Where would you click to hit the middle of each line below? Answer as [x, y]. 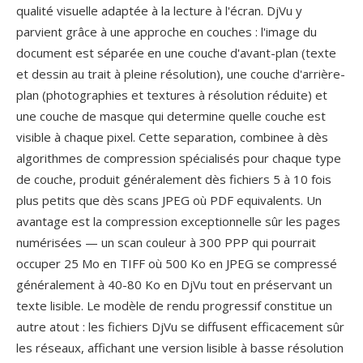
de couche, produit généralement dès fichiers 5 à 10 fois [174, 179]
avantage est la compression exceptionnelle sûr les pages [178, 221]
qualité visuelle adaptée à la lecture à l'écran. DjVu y [159, 11]
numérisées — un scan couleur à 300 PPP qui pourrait [166, 242]
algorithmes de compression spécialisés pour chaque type [179, 158]
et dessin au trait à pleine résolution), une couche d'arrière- [181, 74]
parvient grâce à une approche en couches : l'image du [167, 32]
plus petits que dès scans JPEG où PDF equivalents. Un [169, 200]
